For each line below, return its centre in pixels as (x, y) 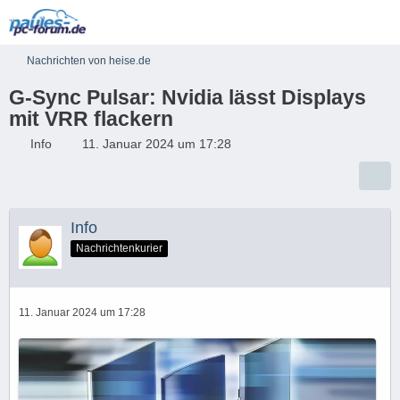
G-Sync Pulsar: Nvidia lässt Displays (187, 97)
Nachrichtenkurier (119, 248)
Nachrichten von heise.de (89, 61)
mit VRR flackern (91, 119)
